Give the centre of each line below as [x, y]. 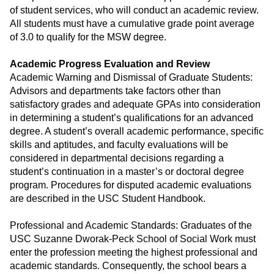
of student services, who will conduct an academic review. [134, 10]
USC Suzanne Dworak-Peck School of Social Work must [133, 239]
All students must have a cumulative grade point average [132, 24]
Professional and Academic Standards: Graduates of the [131, 226]
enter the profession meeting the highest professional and [134, 253]
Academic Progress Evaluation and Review [110, 64]
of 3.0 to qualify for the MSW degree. [88, 37]
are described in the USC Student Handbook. [108, 199]
